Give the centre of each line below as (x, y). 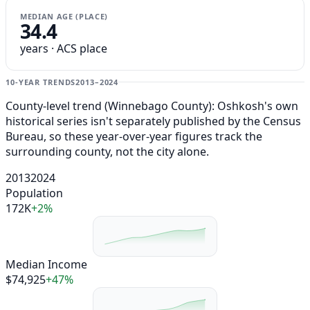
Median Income (46, 264)
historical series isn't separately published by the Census (153, 121)
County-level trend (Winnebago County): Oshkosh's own (152, 106)
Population (34, 193)
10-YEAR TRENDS (41, 82)
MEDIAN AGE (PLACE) (64, 17)
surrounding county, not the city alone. (107, 152)
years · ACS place (64, 49)
